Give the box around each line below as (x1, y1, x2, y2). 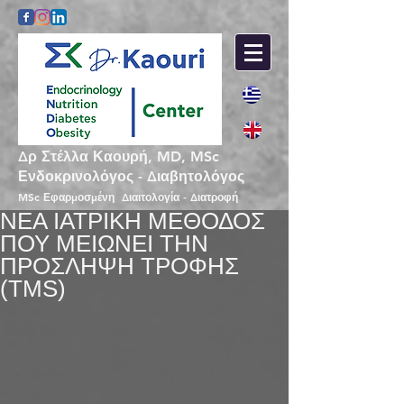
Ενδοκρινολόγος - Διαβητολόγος (18, 168, 244, 185)
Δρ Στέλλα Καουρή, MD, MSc (18, 148, 219, 165)
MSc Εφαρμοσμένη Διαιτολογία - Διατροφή (18, 189, 238, 204)
